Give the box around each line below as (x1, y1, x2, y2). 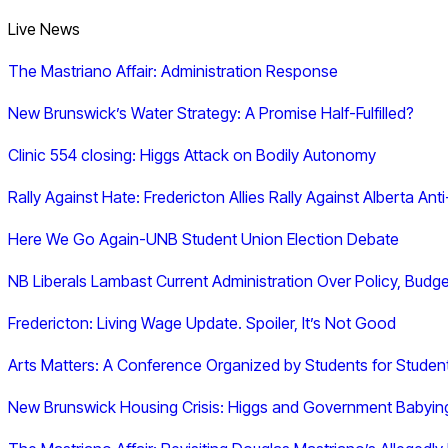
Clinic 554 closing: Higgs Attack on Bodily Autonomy (8, 145, 376, 165)
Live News (8, 19, 80, 39)
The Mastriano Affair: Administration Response (8, 61, 338, 81)
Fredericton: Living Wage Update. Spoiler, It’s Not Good (8, 313, 396, 333)
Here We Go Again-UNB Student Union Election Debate (8, 229, 399, 249)
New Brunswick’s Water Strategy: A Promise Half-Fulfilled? (8, 103, 414, 123)
